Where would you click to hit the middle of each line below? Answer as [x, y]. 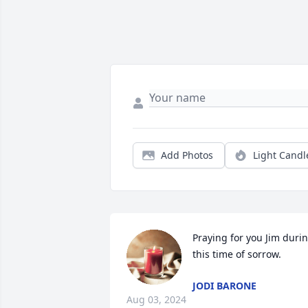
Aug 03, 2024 [156, 300]
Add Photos [187, 155]
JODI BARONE [224, 286]
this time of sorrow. [237, 254]
